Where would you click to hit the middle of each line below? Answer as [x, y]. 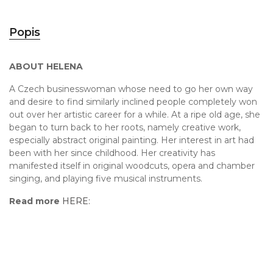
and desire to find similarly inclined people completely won [133, 102]
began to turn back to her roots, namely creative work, [125, 128]
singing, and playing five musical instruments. [106, 179]
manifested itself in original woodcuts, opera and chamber [132, 166]
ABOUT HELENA [46, 67]
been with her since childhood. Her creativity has [112, 153]
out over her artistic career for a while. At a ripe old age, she [135, 115]
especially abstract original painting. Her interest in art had [132, 140]
